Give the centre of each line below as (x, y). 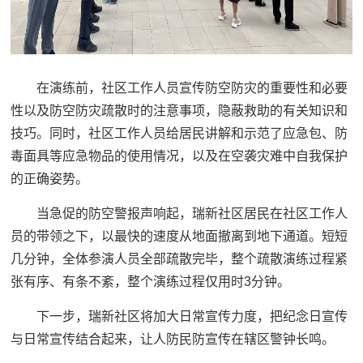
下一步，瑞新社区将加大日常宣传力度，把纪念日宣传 (192, 317)
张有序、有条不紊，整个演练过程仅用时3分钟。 (151, 282)
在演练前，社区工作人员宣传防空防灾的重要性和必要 (192, 88)
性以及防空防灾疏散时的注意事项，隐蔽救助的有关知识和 (179, 111)
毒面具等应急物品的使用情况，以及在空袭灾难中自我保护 (179, 156)
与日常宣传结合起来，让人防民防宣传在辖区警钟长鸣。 (173, 340)
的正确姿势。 (50, 179)
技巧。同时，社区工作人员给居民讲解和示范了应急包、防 (179, 134)
